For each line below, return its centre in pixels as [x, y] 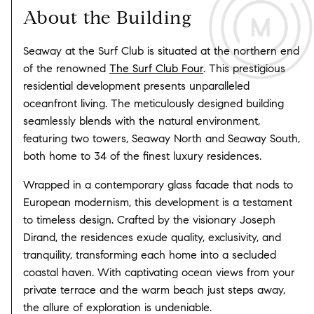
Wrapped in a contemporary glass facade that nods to [158, 184]
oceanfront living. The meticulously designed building [153, 103]
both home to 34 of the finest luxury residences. [142, 156]
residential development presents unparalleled [136, 86]
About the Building [108, 17]
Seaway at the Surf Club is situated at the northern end [161, 50]
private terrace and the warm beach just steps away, [154, 289]
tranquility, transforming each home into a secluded [150, 254]
